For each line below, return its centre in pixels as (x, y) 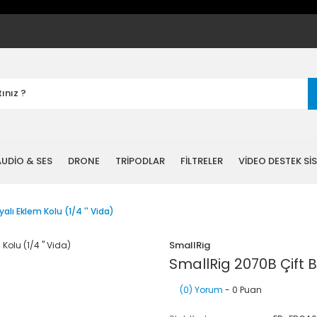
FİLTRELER (202, 161)
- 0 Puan (242, 290)
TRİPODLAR (140, 161)
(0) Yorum (201, 290)
